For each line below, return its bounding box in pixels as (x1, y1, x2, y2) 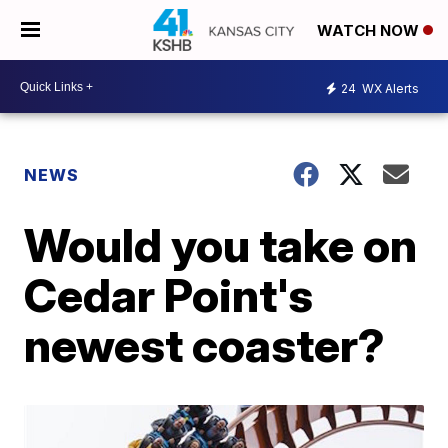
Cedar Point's (24, 267, 314, 323)
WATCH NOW (317, 21, 423, 41)
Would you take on (24, 217, 418, 273)
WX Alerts (359, 80, 419, 96)
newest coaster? (24, 317, 386, 373)
